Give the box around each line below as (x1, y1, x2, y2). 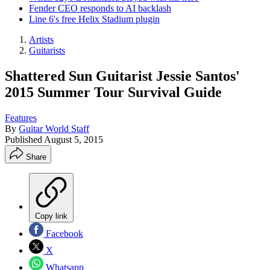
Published (5, 134, 44, 145)
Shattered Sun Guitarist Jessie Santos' (5, 67, 240, 84)
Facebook (43, 228, 83, 239)
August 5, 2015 (44, 134, 103, 145)
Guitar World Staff (19, 123, 89, 134)
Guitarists (29, 45, 65, 55)
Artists (29, 34, 54, 45)
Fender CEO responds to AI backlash (29, 3, 171, 13)
